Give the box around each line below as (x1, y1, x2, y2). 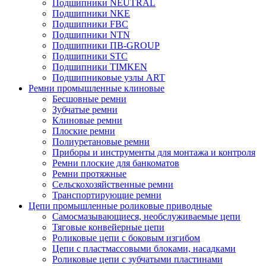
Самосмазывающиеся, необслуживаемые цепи (52, 211, 240, 221)
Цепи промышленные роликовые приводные (28, 201, 212, 211)
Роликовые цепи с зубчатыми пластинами (52, 254, 223, 264)
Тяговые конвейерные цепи (52, 222, 164, 232)
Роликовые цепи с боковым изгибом (52, 233, 200, 243)
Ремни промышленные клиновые (28, 83, 164, 93)
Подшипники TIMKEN (52, 62, 147, 72)
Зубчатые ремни (52, 104, 118, 115)
